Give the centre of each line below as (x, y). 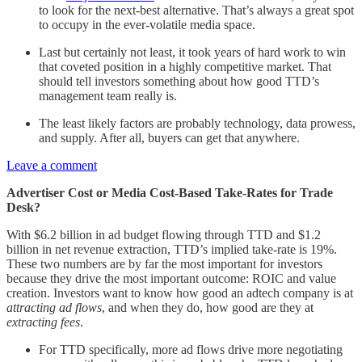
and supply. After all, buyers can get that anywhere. (171, 137)
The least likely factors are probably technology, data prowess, (197, 123)
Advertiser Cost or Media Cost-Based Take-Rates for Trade (170, 192)
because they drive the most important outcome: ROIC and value (171, 278)
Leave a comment (52, 165)
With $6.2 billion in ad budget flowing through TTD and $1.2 (164, 234)
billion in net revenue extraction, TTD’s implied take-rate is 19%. (172, 249)
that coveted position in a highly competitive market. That (185, 66)
